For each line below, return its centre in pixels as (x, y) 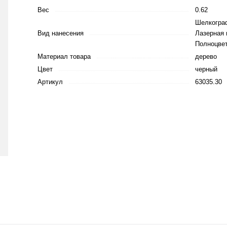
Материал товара (64, 56)
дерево (206, 56)
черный (206, 69)
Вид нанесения (61, 33)
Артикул (50, 82)
